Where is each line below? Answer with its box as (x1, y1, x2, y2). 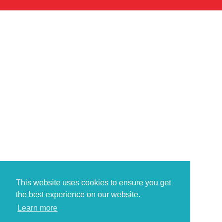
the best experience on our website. (16, 190, 140, 199)
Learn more (17, 204, 58, 213)
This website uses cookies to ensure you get (16, 178, 171, 187)
